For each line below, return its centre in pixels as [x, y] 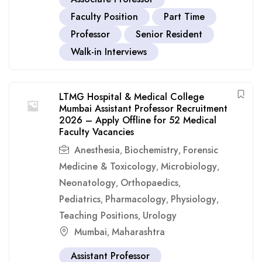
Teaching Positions [99, 216]
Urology [160, 216]
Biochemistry [151, 150]
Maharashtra [138, 232]
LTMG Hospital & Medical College [132, 97]
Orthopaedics [149, 183]
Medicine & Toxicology [108, 166]
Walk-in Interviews [109, 52]
